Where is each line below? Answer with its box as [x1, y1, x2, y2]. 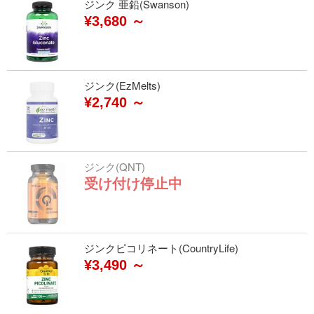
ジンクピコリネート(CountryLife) [84, 240, 238, 255]
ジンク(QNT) [84, 159, 145, 174]
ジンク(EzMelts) [84, 78, 161, 93]
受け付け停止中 [84, 176, 182, 191]
